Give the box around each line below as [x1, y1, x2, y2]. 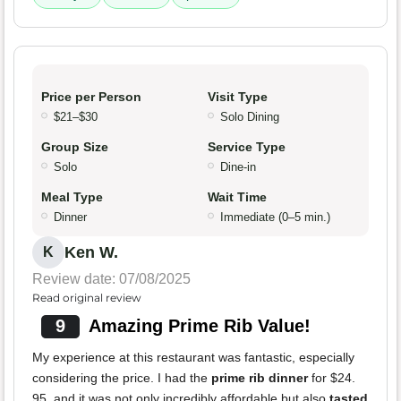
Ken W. [64, 243, 118, 262]
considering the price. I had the [32, 371, 211, 386]
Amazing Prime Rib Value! [88, 316, 311, 337]
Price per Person [41, 90, 141, 105]
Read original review [32, 291, 141, 305]
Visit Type [208, 90, 268, 105]
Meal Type [41, 190, 103, 205]
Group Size [41, 140, 108, 155]
